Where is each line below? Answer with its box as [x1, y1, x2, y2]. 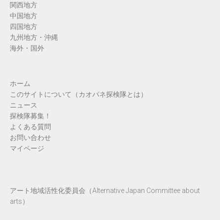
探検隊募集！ [10, 112, 51, 120]
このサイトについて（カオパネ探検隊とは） [10, 90, 147, 99]
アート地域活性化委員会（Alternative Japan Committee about [10, 187, 200, 195]
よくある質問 [10, 123, 51, 131]
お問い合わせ [10, 134, 51, 142]
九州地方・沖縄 [10, 33, 58, 42]
